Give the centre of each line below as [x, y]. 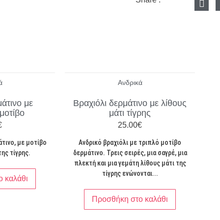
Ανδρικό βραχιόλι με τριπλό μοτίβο [130, 142]
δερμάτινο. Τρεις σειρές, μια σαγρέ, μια [130, 152]
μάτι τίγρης [130, 113]
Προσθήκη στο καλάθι [130, 199]
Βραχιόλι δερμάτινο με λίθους [130, 103]
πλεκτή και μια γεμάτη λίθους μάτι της [130, 163]
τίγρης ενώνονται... [130, 173]
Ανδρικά [130, 82]
